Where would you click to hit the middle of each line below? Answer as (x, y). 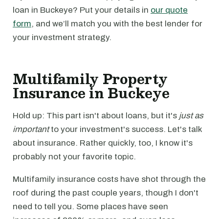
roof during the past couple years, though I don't (106, 193)
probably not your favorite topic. (74, 157)
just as (191, 116)
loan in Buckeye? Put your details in (82, 10)
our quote (169, 10)
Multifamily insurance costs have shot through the (109, 179)
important (31, 129)
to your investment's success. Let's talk (125, 129)
